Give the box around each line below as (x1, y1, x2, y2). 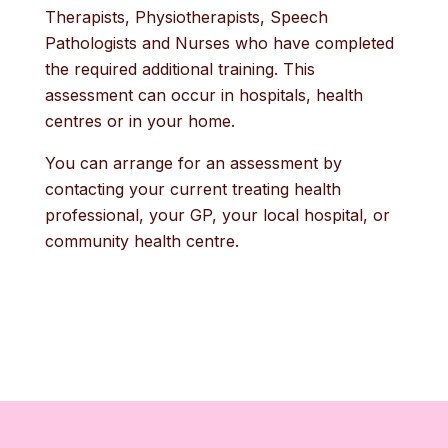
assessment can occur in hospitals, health (44, 85, 363, 105)
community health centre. (44, 231, 239, 251)
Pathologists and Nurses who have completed (44, 33, 394, 53)
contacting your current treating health (44, 179, 341, 199)
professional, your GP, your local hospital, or (44, 205, 390, 225)
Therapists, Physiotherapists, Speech (44, 7, 328, 27)
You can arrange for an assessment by (44, 153, 342, 173)
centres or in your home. (44, 111, 235, 131)
